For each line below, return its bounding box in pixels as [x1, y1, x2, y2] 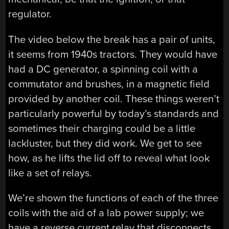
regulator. [8, 8, 52, 21]
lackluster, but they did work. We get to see [8, 136, 202, 150]
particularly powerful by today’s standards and [8, 107, 219, 120]
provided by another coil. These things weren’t [8, 92, 220, 105]
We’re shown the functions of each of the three [8, 192, 219, 205]
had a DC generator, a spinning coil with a [8, 62, 198, 76]
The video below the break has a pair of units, [8, 33, 216, 46]
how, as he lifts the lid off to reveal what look [8, 151, 210, 165]
